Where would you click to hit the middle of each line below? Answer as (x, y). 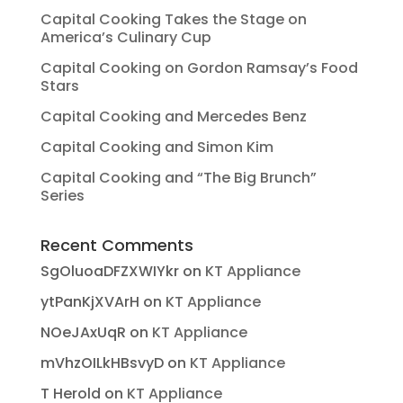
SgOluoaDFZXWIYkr (109, 272)
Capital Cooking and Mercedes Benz (173, 117)
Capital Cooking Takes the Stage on (173, 20)
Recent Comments (116, 246)
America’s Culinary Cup (125, 38)
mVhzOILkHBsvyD (102, 363)
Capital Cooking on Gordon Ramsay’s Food (199, 68)
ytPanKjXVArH (90, 302)
